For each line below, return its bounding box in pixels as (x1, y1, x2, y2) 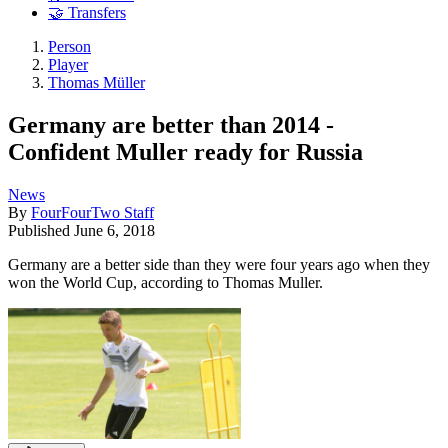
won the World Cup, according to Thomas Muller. (8, 273, 323, 291)
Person (48, 38, 91, 56)
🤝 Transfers (48, 4, 126, 22)
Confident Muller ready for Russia (8, 138, 363, 165)
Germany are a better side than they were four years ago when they (8, 255, 430, 273)
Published (8, 221, 74, 239)
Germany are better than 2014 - (8, 111, 334, 138)
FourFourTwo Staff (31, 203, 154, 221)
